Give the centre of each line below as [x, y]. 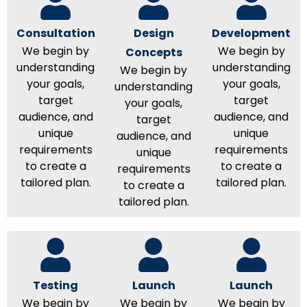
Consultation [56, 34]
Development [251, 34]
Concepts [153, 53]
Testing [56, 286]
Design [153, 34]
